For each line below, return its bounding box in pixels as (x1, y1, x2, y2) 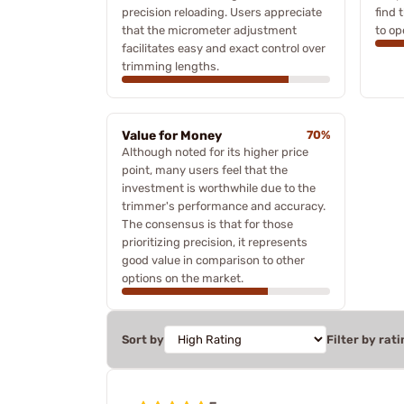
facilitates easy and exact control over (122, 41, 326, 55)
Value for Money (122, 127, 222, 143)
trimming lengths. (122, 59, 219, 73)
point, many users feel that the (122, 162, 288, 177)
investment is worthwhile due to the (122, 180, 316, 195)
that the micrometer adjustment (122, 23, 297, 37)
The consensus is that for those (122, 216, 293, 231)
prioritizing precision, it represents (122, 234, 308, 249)
